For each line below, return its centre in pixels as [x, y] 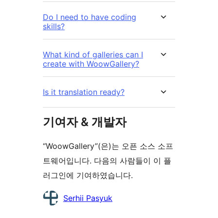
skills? [54, 26]
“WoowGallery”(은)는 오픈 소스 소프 [108, 146]
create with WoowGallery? [91, 64]
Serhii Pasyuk [88, 198]
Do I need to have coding [90, 17]
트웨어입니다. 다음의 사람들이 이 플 [107, 160]
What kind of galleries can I [93, 54]
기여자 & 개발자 [85, 122]
